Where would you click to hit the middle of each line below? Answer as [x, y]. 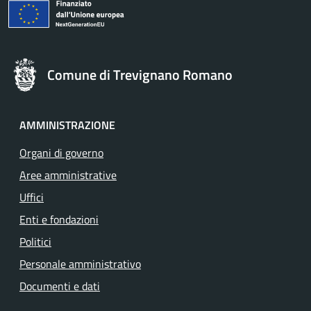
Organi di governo [61, 153]
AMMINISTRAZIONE [67, 125]
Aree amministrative [68, 175]
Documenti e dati [60, 286]
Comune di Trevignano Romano [140, 75]
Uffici [32, 197]
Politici [35, 242]
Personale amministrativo [80, 264]
